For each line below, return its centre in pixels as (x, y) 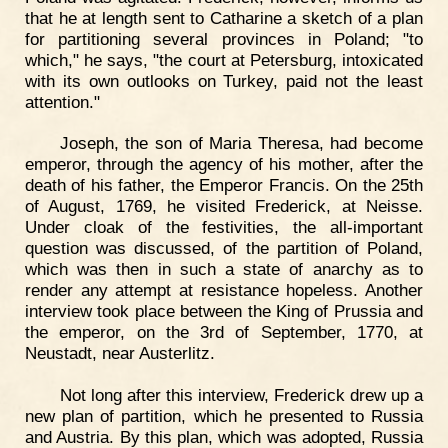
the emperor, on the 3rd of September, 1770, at (224, 332)
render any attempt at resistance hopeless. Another (224, 290)
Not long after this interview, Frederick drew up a (241, 395)
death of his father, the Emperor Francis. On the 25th (224, 185)
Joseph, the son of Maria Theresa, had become (241, 143)
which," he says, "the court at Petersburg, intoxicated (224, 59)
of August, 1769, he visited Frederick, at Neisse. (224, 206)
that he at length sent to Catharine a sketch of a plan (224, 17)
